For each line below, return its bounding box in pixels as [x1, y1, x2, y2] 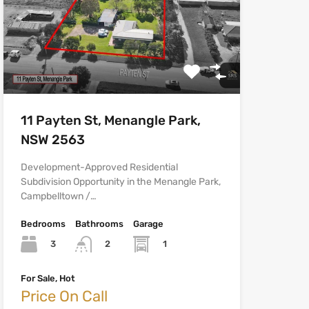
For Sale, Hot [20, 273, 75, 284]
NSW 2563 [20, 131, 85, 148]
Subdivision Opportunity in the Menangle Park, [20, 175, 221, 188]
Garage [132, 218, 163, 229]
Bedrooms [20, 218, 66, 229]
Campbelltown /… [20, 190, 97, 202]
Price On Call [20, 287, 108, 306]
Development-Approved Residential [20, 161, 178, 173]
